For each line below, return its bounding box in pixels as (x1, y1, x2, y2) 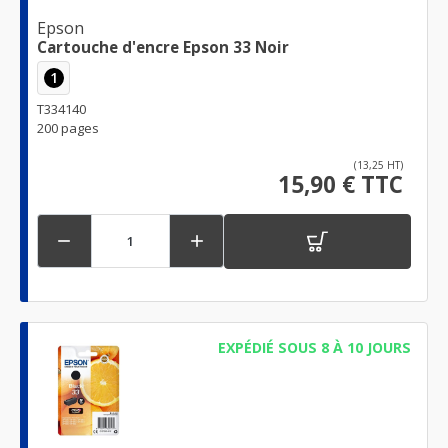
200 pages (37, 118, 99, 137)
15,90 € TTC (278, 168, 403, 200)
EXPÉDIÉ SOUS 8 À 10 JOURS (217, 337, 411, 357)
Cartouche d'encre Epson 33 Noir (37, 37, 289, 58)
